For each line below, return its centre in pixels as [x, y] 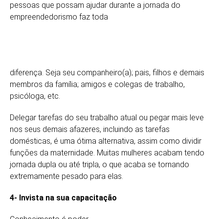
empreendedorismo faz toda [59, 17]
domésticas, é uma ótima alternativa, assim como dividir [106, 141]
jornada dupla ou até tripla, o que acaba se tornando [99, 164]
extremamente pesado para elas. [66, 176]
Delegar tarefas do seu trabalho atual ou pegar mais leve [107, 117]
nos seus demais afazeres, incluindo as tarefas [90, 129]
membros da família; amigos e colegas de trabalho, [97, 84]
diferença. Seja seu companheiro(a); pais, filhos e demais [107, 72]
